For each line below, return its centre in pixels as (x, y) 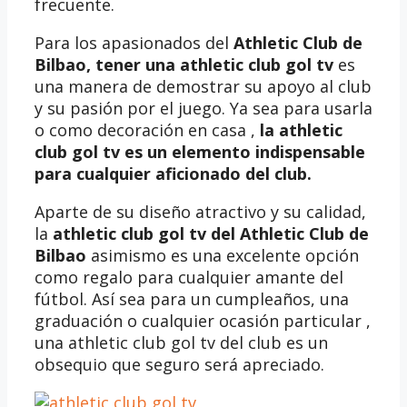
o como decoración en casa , (145, 129)
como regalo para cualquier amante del (189, 277)
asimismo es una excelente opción (223, 255)
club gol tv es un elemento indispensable (200, 151)
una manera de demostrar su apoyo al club (203, 86)
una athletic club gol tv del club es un (181, 342)
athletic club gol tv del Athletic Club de (211, 233)
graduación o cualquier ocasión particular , (203, 320)
